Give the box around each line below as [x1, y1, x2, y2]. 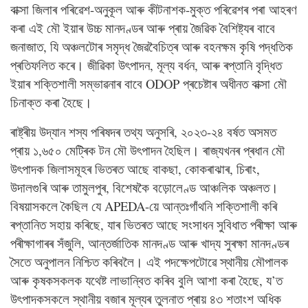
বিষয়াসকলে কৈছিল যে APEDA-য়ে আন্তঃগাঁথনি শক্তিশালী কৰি [10, 197, 277, 215]
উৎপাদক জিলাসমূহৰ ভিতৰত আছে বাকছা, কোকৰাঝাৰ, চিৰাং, [10, 160, 260, 178]
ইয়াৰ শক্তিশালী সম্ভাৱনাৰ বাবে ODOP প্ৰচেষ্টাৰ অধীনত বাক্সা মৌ [10, 75, 287, 93]
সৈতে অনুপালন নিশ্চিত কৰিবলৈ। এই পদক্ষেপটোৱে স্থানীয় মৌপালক [10, 253, 288, 271]
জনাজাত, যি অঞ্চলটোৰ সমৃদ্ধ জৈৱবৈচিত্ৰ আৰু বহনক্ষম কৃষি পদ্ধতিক [10, 38, 293, 56]
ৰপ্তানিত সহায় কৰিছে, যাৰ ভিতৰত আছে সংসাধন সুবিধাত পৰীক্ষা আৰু [10, 216, 297, 234]
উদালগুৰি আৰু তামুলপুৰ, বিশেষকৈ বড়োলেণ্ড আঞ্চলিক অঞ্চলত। [10, 179, 278, 197]
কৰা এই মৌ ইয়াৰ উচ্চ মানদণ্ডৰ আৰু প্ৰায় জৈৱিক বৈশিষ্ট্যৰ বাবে [10, 19, 275, 37]
